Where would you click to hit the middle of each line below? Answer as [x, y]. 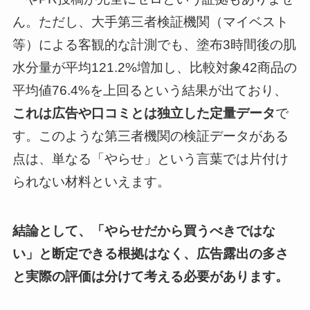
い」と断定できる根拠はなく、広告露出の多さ [150, 253]
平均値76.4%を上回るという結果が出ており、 [149, 91]
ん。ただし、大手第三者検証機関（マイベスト [150, 22]
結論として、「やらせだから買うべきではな [144, 230]
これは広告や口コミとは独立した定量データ [144, 113]
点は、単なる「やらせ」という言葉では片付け [150, 159]
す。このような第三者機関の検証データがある [150, 136]
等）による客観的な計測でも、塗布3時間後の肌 [154, 45]
